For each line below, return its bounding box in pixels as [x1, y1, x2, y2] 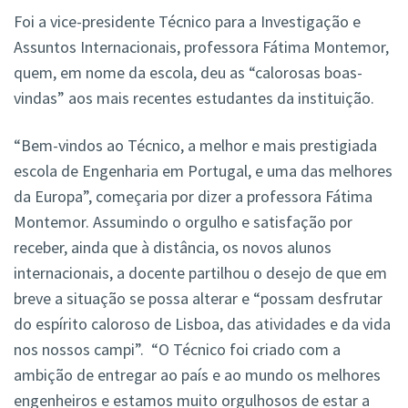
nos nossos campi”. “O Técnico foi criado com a [14, 339, 341, 361]
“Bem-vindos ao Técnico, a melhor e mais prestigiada [14, 135, 377, 157]
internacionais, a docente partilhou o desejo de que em [14, 262, 387, 284]
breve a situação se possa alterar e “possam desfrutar [14, 288, 382, 310]
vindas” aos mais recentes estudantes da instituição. [14, 87, 374, 109]
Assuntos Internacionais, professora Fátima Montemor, [14, 36, 389, 58]
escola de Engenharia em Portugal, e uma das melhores [14, 160, 393, 182]
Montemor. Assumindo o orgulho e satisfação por [14, 211, 352, 233]
